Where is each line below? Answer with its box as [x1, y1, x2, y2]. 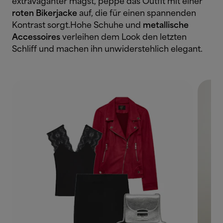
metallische [143, 21, 189, 30]
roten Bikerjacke [12, 9, 77, 18]
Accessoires [12, 33, 60, 42]
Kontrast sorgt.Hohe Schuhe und [12, 21, 143, 30]
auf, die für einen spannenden [77, 9, 196, 18]
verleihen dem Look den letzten [60, 33, 187, 42]
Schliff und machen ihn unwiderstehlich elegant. [12, 45, 203, 54]
